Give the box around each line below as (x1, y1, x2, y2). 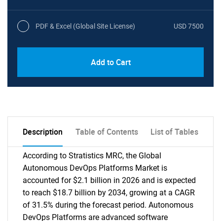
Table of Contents (75, 126, 138, 137)
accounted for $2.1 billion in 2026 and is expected (23, 176, 196, 185)
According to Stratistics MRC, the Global (23, 151, 161, 160)
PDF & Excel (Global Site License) (36, 22, 135, 30)
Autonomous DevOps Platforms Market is (23, 163, 167, 173)
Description (23, 126, 63, 137)
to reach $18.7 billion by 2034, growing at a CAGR (23, 188, 195, 197)
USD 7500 (174, 22, 204, 30)
